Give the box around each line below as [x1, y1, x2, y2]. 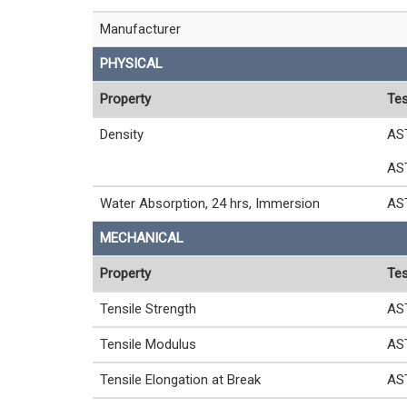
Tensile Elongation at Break [100, 372, 261, 388]
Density [100, 126, 144, 143]
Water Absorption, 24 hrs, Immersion [100, 195, 320, 212]
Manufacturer [100, 21, 181, 37]
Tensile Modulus [100, 336, 196, 352]
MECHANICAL [100, 230, 184, 246]
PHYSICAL [100, 55, 163, 72]
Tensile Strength [100, 301, 196, 317]
